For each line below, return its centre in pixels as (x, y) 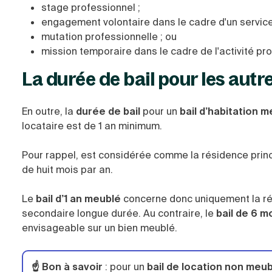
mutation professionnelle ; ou (109, 37)
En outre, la (48, 111)
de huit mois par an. (67, 170)
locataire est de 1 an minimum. (92, 126)
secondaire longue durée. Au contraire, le (119, 213)
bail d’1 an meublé (77, 199)
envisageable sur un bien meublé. (100, 228)
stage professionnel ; (91, 8)
